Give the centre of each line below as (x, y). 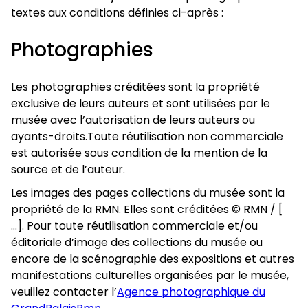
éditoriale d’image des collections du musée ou (137, 242)
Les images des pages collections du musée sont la (148, 193)
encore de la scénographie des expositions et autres (153, 259)
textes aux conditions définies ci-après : (117, 13)
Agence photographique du (191, 292)
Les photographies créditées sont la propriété (135, 87)
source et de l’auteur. (68, 169)
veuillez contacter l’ (64, 292)
